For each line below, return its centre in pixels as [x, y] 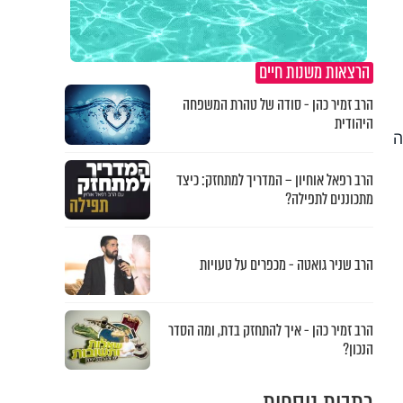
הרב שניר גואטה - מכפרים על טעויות [286, 264]
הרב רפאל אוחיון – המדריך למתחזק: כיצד [274, 180]
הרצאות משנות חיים [314, 72]
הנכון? [358, 349]
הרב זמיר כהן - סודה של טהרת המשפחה [278, 105]
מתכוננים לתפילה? [329, 199]
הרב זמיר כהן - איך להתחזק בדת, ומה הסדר [270, 330]
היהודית [354, 124]
